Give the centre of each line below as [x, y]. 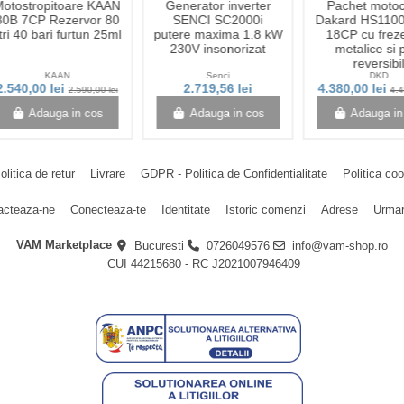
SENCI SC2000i [218, 20]
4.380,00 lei [354, 89]
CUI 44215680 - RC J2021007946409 [202, 263]
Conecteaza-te [108, 209]
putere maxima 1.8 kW [218, 35]
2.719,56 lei [218, 89]
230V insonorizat [218, 49]
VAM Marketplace [64, 245]
